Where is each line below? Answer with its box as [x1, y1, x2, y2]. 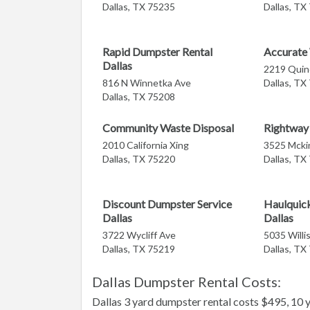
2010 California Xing [102, 139, 189, 151]
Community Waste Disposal [102, 121, 234, 134]
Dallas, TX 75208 [102, 91, 175, 102]
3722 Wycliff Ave [102, 229, 176, 241]
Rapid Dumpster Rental [102, 45, 212, 58]
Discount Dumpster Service [102, 197, 232, 210]
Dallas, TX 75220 [102, 153, 175, 165]
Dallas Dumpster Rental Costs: [92, 273, 281, 290]
